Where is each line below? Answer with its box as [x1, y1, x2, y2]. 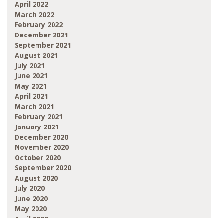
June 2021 [15, 71, 48, 80]
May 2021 [15, 81, 47, 91]
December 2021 [15, 30, 68, 39]
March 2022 [15, 9, 54, 19]
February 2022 [15, 19, 63, 29]
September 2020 [15, 163, 71, 172]
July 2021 [15, 60, 45, 70]
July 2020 [15, 183, 45, 193]
